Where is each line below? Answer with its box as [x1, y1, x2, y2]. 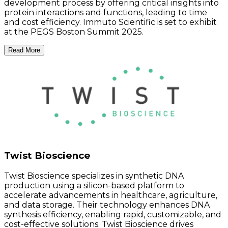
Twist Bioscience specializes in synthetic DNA [4, 170, 184, 181]
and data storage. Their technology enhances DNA [4, 199, 210, 210]
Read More [8, 46, 40, 54]
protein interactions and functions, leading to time [4, 8, 207, 18]
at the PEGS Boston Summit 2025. [4, 27, 144, 37]
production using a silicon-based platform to [4, 180, 184, 190]
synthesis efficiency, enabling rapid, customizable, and [4, 209, 221, 219]
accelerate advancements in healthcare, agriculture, [4, 190, 217, 200]
